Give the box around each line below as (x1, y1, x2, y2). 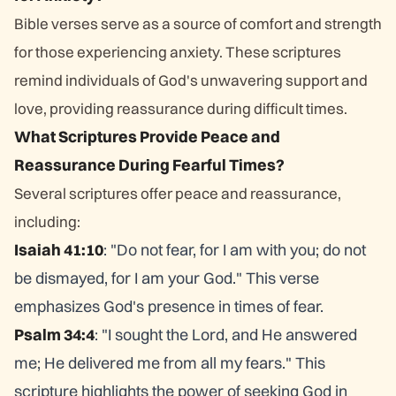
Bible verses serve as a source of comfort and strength (14, 14, 382, 33)
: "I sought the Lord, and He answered (95, 324, 357, 345)
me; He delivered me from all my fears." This (14, 353, 325, 373)
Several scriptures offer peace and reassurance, (14, 184, 341, 202)
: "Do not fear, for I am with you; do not (103, 240, 366, 260)
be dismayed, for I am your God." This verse (14, 268, 319, 288)
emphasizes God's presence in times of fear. (14, 296, 324, 316)
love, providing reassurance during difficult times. (14, 99, 347, 118)
